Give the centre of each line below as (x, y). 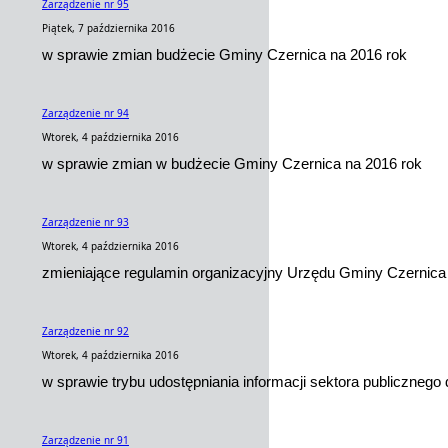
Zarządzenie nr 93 (85, 222)
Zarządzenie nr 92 (85, 331)
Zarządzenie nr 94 (85, 113)
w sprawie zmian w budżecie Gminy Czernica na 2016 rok (232, 163)
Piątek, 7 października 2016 (108, 28)
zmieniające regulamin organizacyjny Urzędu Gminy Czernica (244, 272)
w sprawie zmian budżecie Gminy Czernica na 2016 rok (224, 54)
